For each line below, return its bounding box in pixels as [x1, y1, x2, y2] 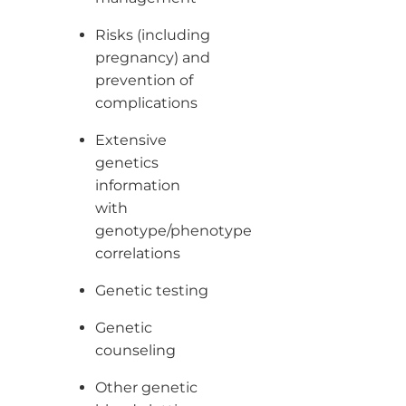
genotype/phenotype [94, 221, 252, 239]
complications [94, 93, 198, 111]
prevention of [94, 71, 193, 89]
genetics [94, 153, 159, 171]
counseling [94, 341, 176, 359]
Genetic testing [94, 281, 208, 299]
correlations [94, 244, 180, 262]
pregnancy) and [94, 48, 210, 66]
